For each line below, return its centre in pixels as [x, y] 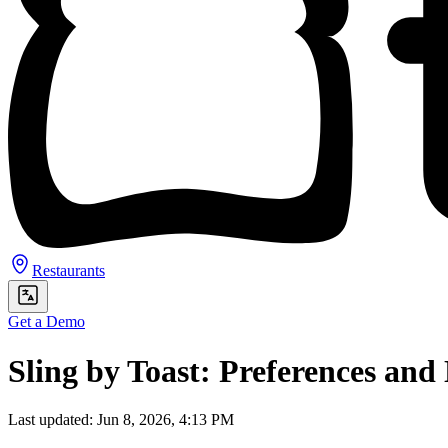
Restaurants [68, 271]
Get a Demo [46, 322]
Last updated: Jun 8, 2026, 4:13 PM [121, 420]
